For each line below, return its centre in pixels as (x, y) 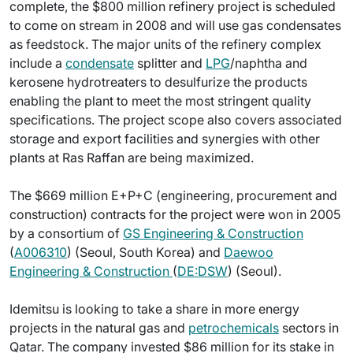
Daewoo (249, 252)
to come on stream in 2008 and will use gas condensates (175, 25)
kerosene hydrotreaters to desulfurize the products (158, 82)
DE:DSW (203, 271)
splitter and (170, 63)
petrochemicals (234, 328)
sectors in (309, 328)
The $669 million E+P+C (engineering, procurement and (173, 195)
